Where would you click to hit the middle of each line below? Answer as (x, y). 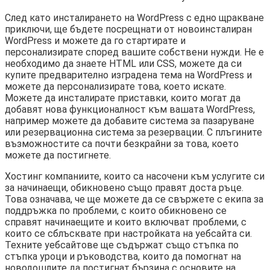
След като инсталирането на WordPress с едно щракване (134, 18)
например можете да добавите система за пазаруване (130, 121)
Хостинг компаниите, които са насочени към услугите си (135, 177)
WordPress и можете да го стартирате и (95, 41)
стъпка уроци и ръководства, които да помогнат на (123, 257)
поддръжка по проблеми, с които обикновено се (116, 211)
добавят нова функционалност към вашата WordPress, (130, 110)
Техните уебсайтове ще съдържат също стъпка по (122, 245)
